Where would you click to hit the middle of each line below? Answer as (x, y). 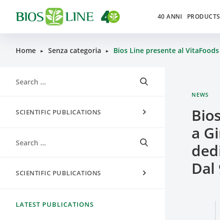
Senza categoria (75, 50)
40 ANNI (170, 16)
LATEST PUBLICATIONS (55, 204)
